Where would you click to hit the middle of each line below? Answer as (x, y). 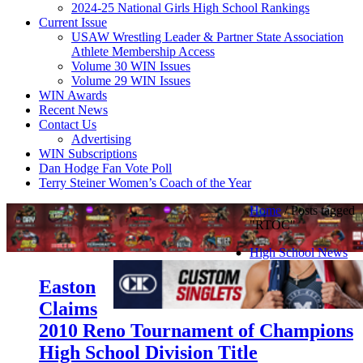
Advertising (101, 139)
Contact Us (68, 124)
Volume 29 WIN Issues (131, 81)
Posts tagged (323, 210)
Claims (68, 308)
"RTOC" (273, 225)
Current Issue (73, 22)
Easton (67, 286)
